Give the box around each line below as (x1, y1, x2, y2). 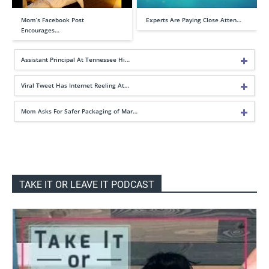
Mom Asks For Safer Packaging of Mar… (21, 106, 138, 115)
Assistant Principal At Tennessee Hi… (21, 55, 130, 64)
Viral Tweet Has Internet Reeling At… (21, 80, 129, 89)
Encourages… (21, 25, 59, 34)
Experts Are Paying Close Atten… (146, 15, 241, 24)
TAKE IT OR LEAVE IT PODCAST (19, 178, 154, 190)
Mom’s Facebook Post (21, 15, 84, 24)
